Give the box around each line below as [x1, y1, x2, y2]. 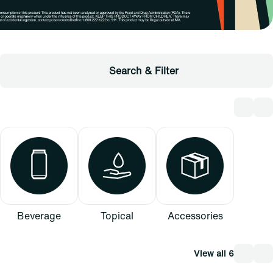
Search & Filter [109, 63, 179, 78]
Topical [101, 208, 133, 223]
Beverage [17, 208, 61, 223]
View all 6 [194, 246, 234, 260]
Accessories [167, 208, 223, 223]
